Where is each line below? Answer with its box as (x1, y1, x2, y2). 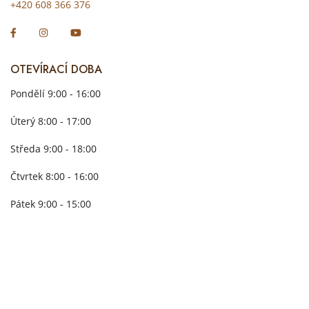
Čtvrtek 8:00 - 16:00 (10, 169, 99, 183)
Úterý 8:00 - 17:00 (10, 114, 91, 128)
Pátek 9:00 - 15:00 (10, 197, 91, 210)
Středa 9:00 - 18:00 (10, 141, 97, 155)
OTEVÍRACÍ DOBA (10, 61, 102, 77)
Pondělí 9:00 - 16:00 (10, 86, 101, 100)
